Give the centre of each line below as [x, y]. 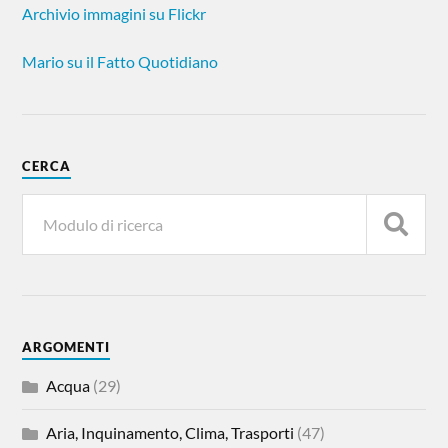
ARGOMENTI [66, 347]
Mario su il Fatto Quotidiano [120, 61]
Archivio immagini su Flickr [114, 13]
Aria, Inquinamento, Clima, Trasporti [170, 432]
